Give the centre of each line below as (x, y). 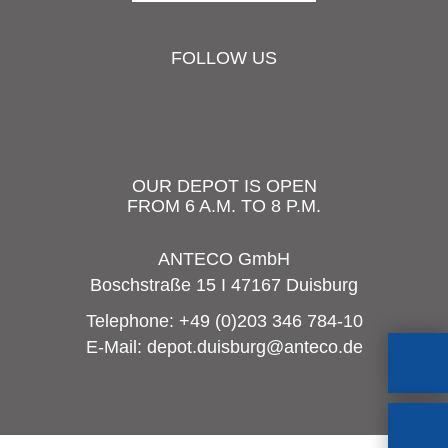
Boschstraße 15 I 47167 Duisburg (224, 285)
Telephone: (132, 321)
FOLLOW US (224, 58)
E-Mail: (116, 347)
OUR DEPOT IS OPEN (224, 186)
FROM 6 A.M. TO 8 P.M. (224, 206)
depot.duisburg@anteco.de (254, 347)
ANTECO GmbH (224, 259)
